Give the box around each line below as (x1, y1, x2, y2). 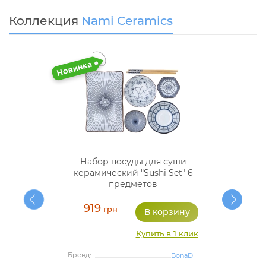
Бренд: (68, 251, 91, 259)
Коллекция (9, 14, 81, 28)
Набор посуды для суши (80, 156, 186, 167)
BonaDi (170, 251, 195, 260)
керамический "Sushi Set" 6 (73, 167, 193, 179)
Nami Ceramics (81, 14, 173, 28)
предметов (109, 179, 157, 190)
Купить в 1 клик (135, 229, 198, 239)
